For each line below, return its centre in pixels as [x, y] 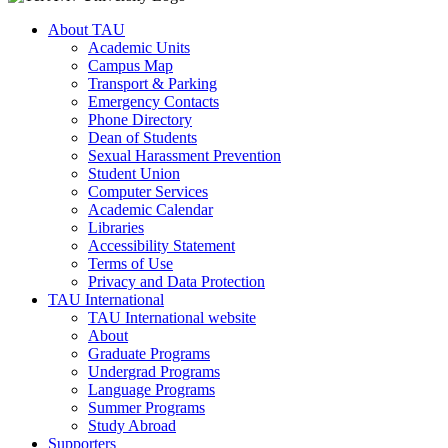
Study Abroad [132, 426]
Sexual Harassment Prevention [184, 156]
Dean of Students [142, 138]
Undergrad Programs [154, 372]
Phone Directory [140, 120]
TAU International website [172, 318]
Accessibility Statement [161, 246]
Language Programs [151, 390]
